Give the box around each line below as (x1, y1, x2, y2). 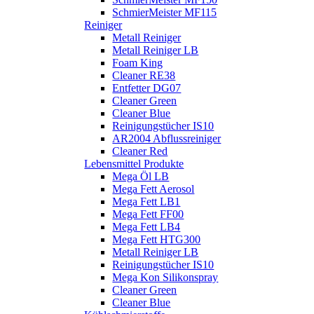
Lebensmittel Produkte (84, 158, 184, 170)
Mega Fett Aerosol (112, 183, 195, 195)
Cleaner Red (112, 145, 168, 157)
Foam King (112, 57, 163, 69)
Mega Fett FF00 (112, 208, 184, 220)
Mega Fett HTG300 (112, 233, 201, 245)
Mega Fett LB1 (112, 196, 181, 207)
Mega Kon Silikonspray (112, 271, 219, 283)
